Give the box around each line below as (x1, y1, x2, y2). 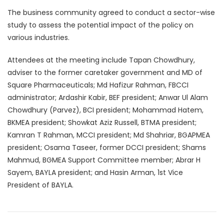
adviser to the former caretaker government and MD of (7, 67, 202, 78)
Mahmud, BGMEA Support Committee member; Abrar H (7, 155, 200, 165)
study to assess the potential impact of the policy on (7, 20, 193, 30)
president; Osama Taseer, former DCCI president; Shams (7, 142, 206, 153)
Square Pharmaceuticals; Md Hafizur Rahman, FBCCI (7, 80, 188, 90)
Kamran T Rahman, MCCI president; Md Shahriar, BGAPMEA (7, 130, 210, 140)
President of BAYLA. (7, 180, 73, 190)
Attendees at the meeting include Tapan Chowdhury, (7, 55, 195, 65)
